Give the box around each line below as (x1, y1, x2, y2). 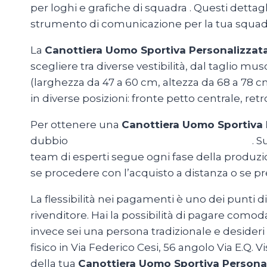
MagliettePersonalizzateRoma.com (70, 135, 252, 147)
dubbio (30, 135, 70, 147)
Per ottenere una (30, 119, 122, 131)
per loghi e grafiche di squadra (30, 2, 190, 14)
